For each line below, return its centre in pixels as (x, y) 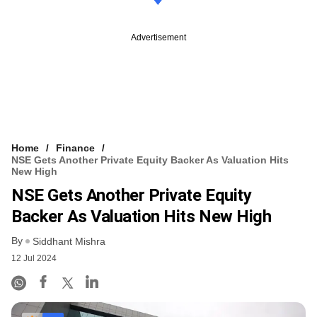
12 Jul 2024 (34, 258)
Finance (75, 148)
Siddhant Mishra (69, 241)
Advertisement (158, 37)
